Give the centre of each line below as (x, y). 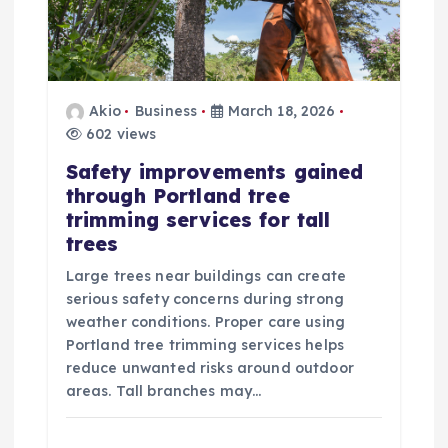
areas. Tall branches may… (163, 391)
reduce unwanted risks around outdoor (209, 368)
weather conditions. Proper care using (205, 322)
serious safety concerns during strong (204, 299)
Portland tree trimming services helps (204, 345)
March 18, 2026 (279, 111)
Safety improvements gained (214, 172)
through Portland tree (177, 196)
